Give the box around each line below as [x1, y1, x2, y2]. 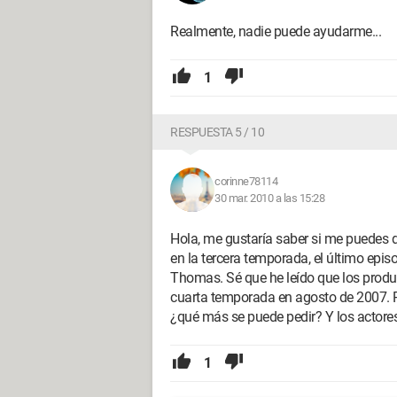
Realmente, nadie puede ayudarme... [170, 23, 381, 40]
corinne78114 [214, 175, 277, 188]
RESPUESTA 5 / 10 [170, 125, 264, 139]
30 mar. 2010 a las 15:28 [214, 191, 324, 205]
